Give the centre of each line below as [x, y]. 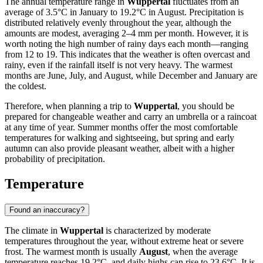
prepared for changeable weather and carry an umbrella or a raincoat [131, 116]
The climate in [32, 230]
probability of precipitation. [55, 159]
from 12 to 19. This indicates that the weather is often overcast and [127, 54]
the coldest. [26, 86]
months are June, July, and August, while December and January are [131, 75]
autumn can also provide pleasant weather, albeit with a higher [119, 148]
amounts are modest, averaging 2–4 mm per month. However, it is [127, 33]
